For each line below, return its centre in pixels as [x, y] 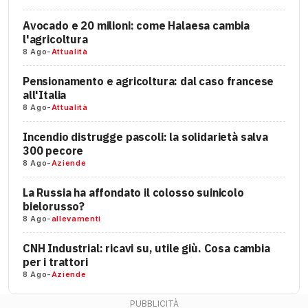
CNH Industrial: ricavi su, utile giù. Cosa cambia [146, 248]
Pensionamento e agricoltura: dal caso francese [148, 81]
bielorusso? [54, 206]
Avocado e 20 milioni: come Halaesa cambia [136, 25]
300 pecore [53, 150]
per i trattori [55, 262]
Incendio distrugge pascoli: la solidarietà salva [145, 136]
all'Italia [45, 95]
